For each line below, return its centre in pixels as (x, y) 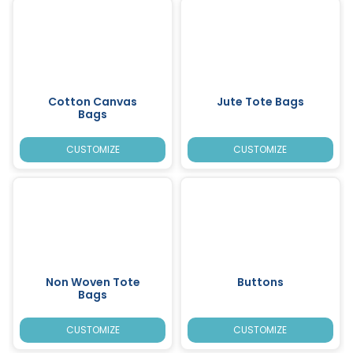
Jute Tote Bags (260, 101)
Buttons (260, 282)
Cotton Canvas (93, 101)
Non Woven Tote (93, 282)
